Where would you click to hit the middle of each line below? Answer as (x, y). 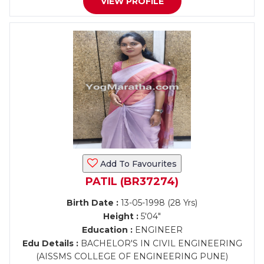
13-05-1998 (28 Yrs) (158, 203)
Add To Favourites (137, 164)
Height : (121, 216)
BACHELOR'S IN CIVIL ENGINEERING (160, 243)
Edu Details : (50, 243)
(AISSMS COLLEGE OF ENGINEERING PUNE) (132, 256)
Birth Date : (93, 203)
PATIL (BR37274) (132, 181)
